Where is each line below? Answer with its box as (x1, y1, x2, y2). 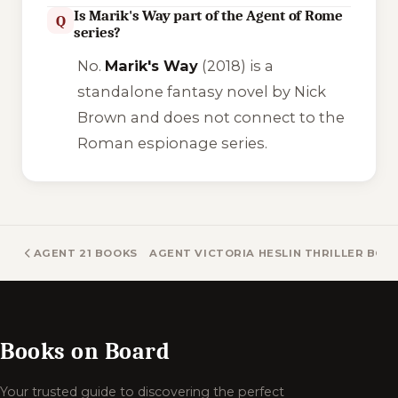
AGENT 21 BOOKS (33, 246, 138, 259)
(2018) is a (197, 56, 274, 75)
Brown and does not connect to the (76, 107, 345, 126)
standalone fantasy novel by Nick (76, 82, 326, 100)
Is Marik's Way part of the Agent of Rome (74, 7, 343, 25)
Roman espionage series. (76, 133, 267, 152)
